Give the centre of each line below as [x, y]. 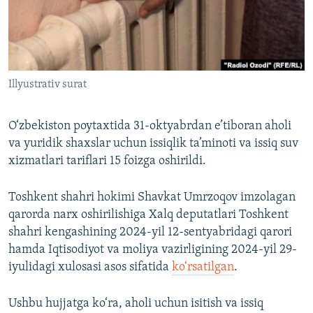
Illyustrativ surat [48, 85]
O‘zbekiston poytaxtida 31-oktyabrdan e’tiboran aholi [150, 126]
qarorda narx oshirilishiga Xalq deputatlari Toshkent [148, 215]
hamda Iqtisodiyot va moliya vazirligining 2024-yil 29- [153, 250]
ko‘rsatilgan [203, 268]
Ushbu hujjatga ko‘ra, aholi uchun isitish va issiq [136, 304]
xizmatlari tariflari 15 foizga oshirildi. [107, 161]
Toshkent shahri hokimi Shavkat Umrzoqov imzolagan [152, 198]
